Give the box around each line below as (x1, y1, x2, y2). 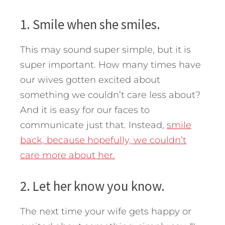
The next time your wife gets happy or (20, 205, 191, 217)
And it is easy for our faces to (20, 104, 150, 116)
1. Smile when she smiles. (20, 15, 160, 33)
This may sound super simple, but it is (20, 44, 191, 55)
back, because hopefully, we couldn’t (20, 134, 186, 146)
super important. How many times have (20, 59, 201, 70)
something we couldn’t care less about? (20, 89, 200, 100)
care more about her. (20, 149, 115, 161)
